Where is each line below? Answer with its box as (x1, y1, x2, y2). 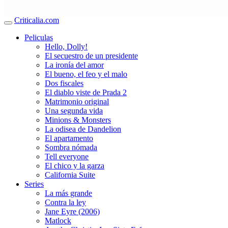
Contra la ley (45, 198, 86, 207)
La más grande (45, 189, 92, 198)
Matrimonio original (45, 97, 109, 106)
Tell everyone (45, 152, 89, 161)
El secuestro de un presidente (45, 51, 138, 61)
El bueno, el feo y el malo (45, 70, 127, 79)
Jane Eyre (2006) (45, 207, 100, 216)
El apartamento (45, 134, 93, 143)
